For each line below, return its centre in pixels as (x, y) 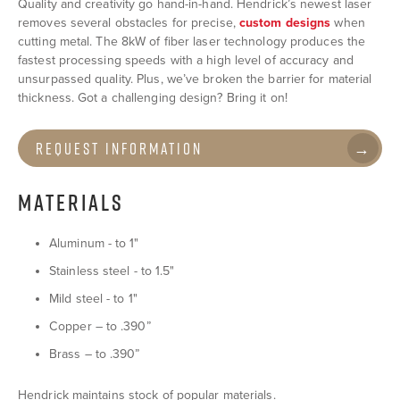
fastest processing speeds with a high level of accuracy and (186, 60)
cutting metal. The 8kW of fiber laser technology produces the (192, 41)
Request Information (120, 148)
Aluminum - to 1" (94, 243)
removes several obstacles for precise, (129, 22)
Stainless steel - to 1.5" (112, 271)
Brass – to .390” (95, 354)
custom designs (285, 22)
